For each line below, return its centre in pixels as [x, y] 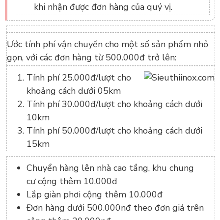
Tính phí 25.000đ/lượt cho [79, 78]
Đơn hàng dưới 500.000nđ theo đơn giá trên [115, 208]
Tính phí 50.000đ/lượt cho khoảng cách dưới [114, 131]
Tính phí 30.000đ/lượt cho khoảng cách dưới [114, 104]
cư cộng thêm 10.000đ [72, 181]
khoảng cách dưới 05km [74, 91]
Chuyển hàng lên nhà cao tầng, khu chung [110, 168]
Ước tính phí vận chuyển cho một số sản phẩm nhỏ [108, 44]
